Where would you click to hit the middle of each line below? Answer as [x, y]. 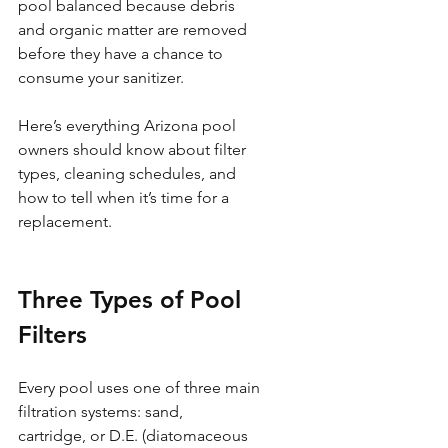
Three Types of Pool [133, 299]
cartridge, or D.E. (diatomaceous [135, 435]
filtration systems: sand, [102, 411]
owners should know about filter [134, 149]
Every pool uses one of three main [141, 387]
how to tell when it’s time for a [125, 197]
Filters [52, 334]
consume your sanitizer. [101, 77]
